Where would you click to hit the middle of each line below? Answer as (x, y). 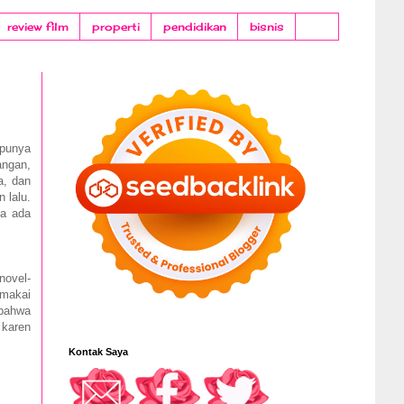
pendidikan (195, 27)
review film (38, 27)
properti (116, 27)
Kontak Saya (98, 352)
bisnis (267, 27)
